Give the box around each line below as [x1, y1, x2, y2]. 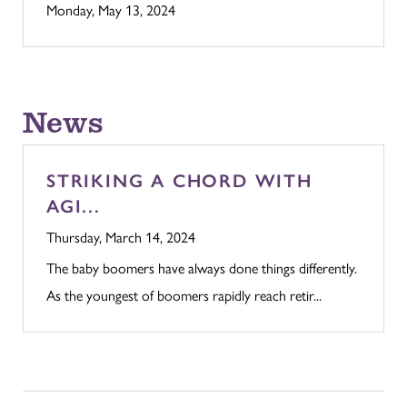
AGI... [46, 194, 101, 217]
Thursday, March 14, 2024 [46, 225, 195, 247]
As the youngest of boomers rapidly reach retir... [46, 283, 322, 305]
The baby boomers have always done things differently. [46, 256, 357, 278]
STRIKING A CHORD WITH [46, 169, 313, 192]
